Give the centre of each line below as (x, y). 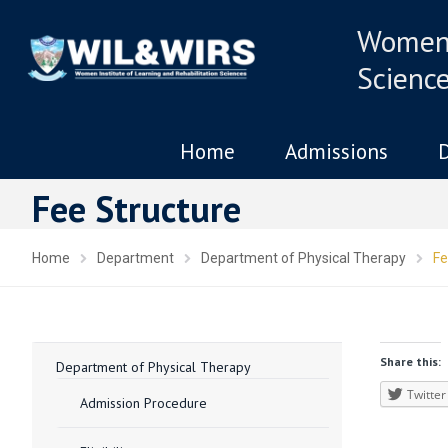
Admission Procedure (143, 402)
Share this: (410, 361)
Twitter (426, 394)
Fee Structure (136, 208)
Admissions (336, 151)
